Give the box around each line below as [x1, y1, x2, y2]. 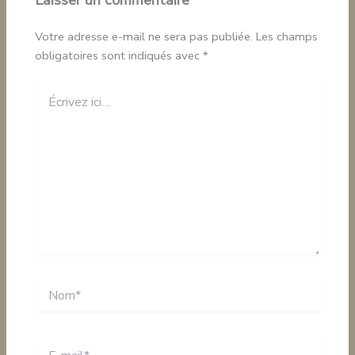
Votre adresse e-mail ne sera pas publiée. [35, 28, 254, 44]
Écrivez [34, 81, 71, 97]
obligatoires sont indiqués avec [35, 47, 204, 63]
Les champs [256, 28, 319, 44]
